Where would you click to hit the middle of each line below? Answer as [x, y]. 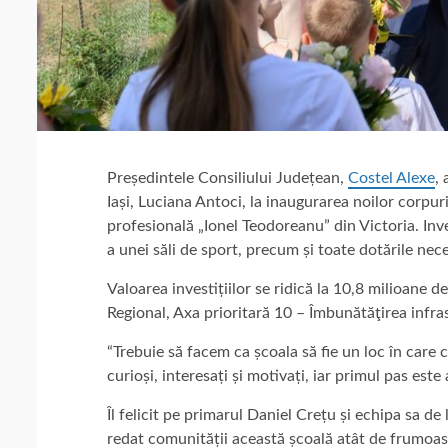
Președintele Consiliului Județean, [227, 177]
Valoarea [139, 288]
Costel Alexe [391, 177]
